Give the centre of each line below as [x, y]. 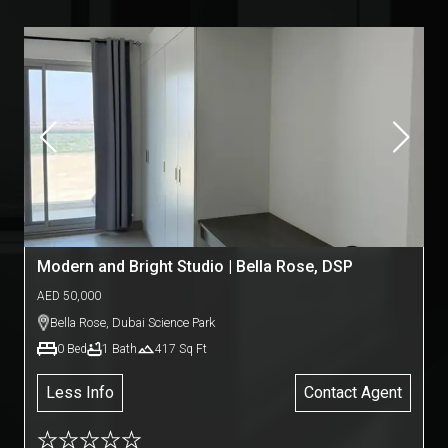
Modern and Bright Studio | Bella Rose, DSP [195, 266]
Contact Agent [353, 392]
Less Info [80, 392]
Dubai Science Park [163, 322]
